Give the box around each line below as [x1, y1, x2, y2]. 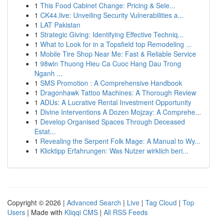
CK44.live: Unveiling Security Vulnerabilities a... [40, 10, 184, 20]
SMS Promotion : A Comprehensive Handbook [40, 78, 182, 88]
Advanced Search [67, 198, 121, 207]
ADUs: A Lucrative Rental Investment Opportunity [40, 97, 191, 107]
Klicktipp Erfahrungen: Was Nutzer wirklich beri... [40, 146, 188, 155]
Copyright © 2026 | [7, 198, 67, 207]
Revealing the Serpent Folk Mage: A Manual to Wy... [40, 136, 201, 146]
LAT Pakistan [40, 20, 80, 30]
